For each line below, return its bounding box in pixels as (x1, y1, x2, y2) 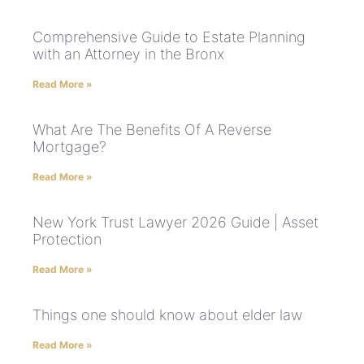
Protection (32, 231, 102, 249)
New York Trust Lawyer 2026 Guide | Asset (32, 214, 318, 232)
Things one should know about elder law (32, 306, 302, 324)
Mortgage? (32, 138, 106, 156)
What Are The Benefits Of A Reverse (32, 121, 271, 139)
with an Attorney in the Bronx (32, 45, 224, 63)
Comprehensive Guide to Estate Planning (32, 28, 305, 46)
